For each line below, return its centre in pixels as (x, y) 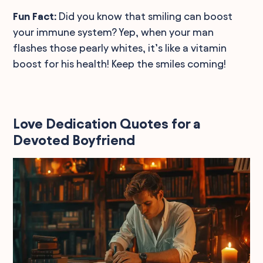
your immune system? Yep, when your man (114, 32)
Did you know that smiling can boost (145, 16)
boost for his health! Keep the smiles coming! (120, 63)
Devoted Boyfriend (74, 140)
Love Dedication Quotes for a (107, 124)
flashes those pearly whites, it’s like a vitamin (120, 48)
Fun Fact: (35, 16)
